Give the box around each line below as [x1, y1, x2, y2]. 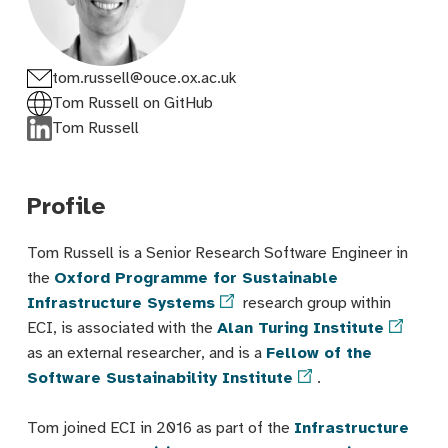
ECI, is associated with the [26, 317, 217, 338]
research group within [238, 292, 391, 313]
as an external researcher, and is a [26, 342, 266, 363]
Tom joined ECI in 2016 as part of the [26, 417, 294, 438]
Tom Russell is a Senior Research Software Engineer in [26, 242, 408, 263]
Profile [26, 190, 106, 221]
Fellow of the [265, 342, 372, 363]
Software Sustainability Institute [26, 367, 293, 388]
